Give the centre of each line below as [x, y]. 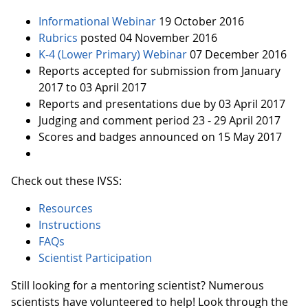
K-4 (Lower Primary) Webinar [113, 54]
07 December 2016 [237, 54]
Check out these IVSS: [66, 181]
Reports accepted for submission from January [159, 71]
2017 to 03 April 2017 [92, 87]
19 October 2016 [200, 21]
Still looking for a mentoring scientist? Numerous [137, 285]
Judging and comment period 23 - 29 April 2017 [159, 120]
